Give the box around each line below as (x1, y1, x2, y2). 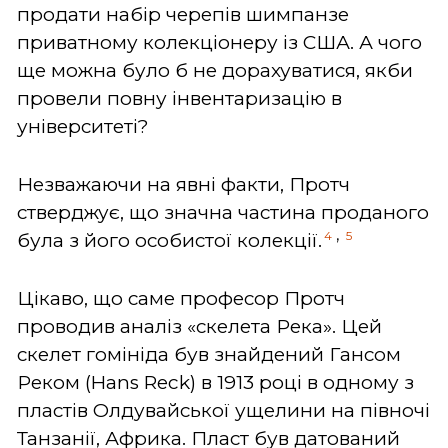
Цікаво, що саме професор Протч (17, 286, 345, 310)
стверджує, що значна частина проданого (17, 200, 429, 224)
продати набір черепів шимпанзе (17, 2, 349, 26)
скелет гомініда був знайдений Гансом (17, 342, 401, 366)
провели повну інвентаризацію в (17, 86, 342, 110)
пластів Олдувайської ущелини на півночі (17, 398, 430, 422)
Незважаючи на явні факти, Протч (17, 172, 350, 196)
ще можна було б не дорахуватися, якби (17, 58, 413, 82)
